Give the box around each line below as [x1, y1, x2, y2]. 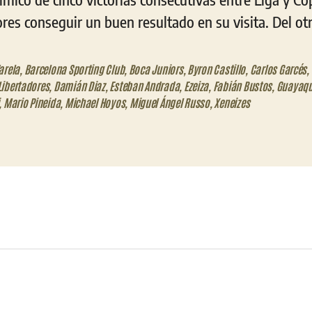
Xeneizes [214, 95, 250, 109]
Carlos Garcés [249, 61, 307, 76]
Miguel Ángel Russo [129, 95, 210, 109]
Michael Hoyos [64, 95, 125, 109]
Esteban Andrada [109, 78, 180, 93]
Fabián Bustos [212, 78, 272, 93]
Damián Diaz [53, 78, 105, 93]
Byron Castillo [187, 61, 246, 76]
